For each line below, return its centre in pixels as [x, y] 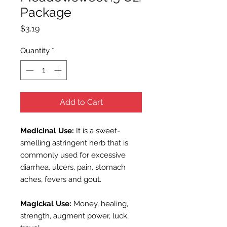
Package [46, 12]
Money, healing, [100, 203]
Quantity [35, 51]
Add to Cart [81, 102]
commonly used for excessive [73, 155]
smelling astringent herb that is [74, 143]
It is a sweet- [97, 130]
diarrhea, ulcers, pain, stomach [73, 167]
